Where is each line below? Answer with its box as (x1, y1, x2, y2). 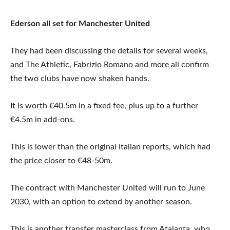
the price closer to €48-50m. (10, 157, 112, 165)
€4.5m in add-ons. (10, 116, 75, 124)
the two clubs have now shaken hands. (10, 74, 149, 83)
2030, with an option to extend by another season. (10, 198, 192, 206)
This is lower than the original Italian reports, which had (10, 143, 210, 151)
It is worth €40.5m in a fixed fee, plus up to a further (10, 102, 198, 110)
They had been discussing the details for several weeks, (10, 47, 208, 55)
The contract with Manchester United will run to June (10, 184, 205, 193)
